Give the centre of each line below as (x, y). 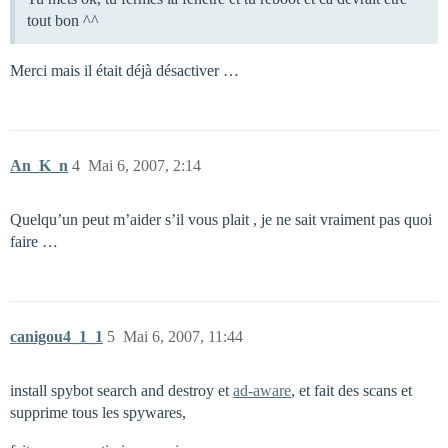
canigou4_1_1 (56, 336)
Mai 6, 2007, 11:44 (183, 336)
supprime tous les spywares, (98, 412)
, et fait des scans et (351, 390)
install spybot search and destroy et (121, 390)
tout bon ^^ (63, 20)
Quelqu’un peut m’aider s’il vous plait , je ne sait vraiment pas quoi (221, 219)
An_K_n (39, 165)
